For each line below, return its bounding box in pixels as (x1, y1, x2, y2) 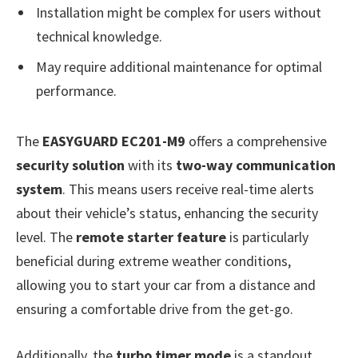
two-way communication (176, 155, 336, 174)
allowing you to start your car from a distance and (16, 275, 316, 294)
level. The (16, 227, 76, 246)
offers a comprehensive (185, 131, 327, 150)
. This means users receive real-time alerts (62, 179, 314, 198)
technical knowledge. (36, 27, 162, 46)
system (16, 179, 62, 198)
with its (125, 155, 176, 174)
